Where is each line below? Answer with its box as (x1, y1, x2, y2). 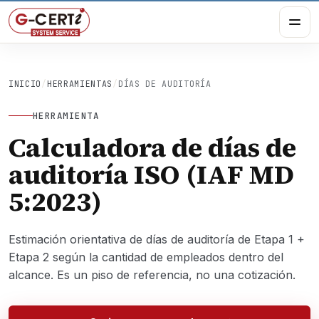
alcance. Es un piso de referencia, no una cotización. (9, 268, 296, 282)
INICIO (9, 78, 42, 89)
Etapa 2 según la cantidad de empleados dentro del (9, 250, 283, 264)
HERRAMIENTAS (46, 78, 113, 89)
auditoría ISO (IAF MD (9, 156, 294, 193)
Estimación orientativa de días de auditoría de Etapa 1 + (9, 232, 305, 246)
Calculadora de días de (9, 129, 296, 166)
